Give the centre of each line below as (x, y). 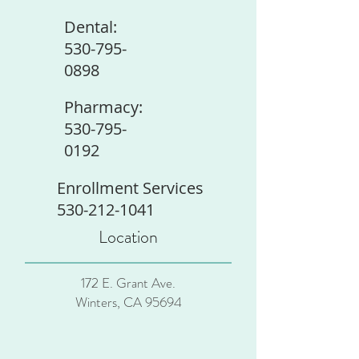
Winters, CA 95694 (128, 302)
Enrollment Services (130, 188)
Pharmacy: (103, 107)
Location (128, 237)
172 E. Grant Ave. (128, 283)
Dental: (91, 27)
